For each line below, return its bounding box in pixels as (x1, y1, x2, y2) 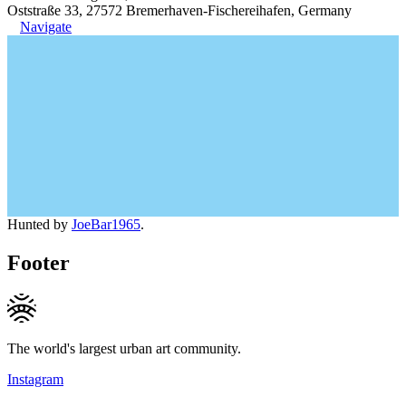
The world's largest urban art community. (7, 340, 241, 356)
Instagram (7, 371, 63, 387)
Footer (7, 250, 70, 275)
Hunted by (7, 216, 72, 232)
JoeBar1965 (72, 216, 140, 232)
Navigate (20, 18, 72, 34)
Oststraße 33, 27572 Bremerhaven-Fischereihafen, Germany (7, 2, 352, 18)
